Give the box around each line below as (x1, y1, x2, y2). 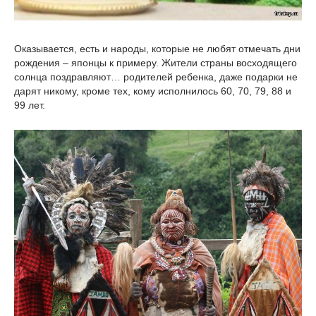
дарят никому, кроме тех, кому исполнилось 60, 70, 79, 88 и (14, 85, 291, 97)
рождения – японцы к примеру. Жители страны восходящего (14, 56, 297, 68)
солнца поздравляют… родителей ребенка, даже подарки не (14, 71, 298, 83)
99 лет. (14, 99, 45, 111)
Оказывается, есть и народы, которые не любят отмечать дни (14, 42, 300, 54)
